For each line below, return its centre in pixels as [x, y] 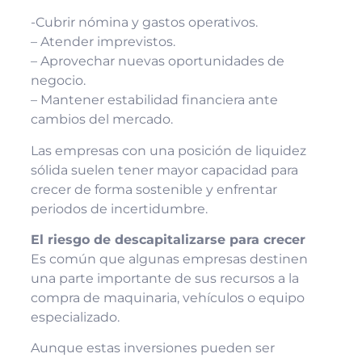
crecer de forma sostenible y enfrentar [154, 189]
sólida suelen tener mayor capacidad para [164, 170]
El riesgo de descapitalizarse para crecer [168, 239]
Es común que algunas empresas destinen [169, 259]
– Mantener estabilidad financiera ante [154, 100]
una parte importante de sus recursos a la [164, 278]
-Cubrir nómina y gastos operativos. [144, 23]
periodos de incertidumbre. [119, 208]
